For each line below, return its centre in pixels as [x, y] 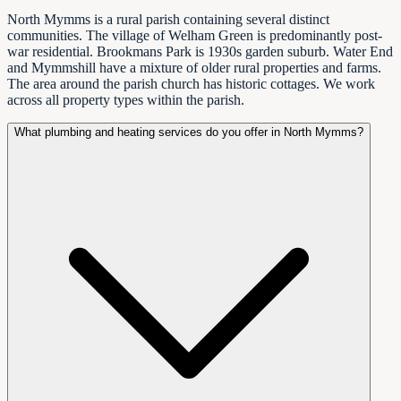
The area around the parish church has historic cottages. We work [191, 84]
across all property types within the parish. [126, 100]
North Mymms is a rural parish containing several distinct [168, 20]
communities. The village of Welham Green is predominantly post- [195, 36]
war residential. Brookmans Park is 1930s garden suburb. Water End [200, 52]
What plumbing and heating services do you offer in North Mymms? [189, 132]
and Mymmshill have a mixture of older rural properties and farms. [194, 68]
